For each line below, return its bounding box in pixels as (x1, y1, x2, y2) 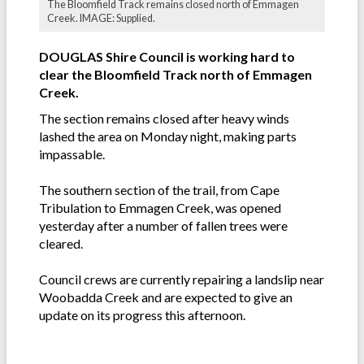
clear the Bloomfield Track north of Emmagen (39, 67, 312, 83)
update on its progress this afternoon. (39, 307, 245, 323)
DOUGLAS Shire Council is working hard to (39, 49, 295, 65)
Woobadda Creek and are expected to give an (39, 289, 292, 305)
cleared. (39, 236, 83, 252)
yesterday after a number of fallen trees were (39, 218, 288, 234)
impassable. (39, 146, 105, 162)
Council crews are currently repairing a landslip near (39, 271, 324, 288)
